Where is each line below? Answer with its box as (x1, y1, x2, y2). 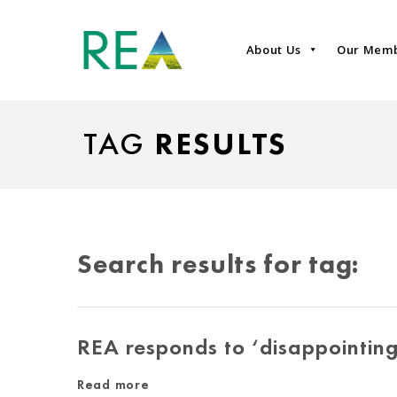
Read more (77, 376, 150, 393)
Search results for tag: (77, 247, 360, 281)
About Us (245, 42, 302, 58)
